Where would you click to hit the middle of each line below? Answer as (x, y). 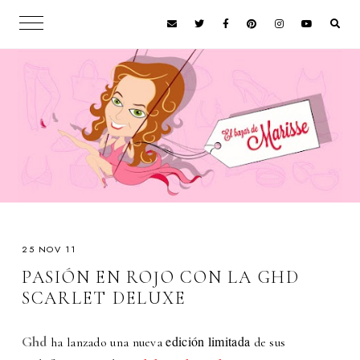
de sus (268, 343)
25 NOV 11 (49, 249)
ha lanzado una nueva (106, 343)
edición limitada (208, 342)
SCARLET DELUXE (104, 298)
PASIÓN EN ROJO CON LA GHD (160, 277)
